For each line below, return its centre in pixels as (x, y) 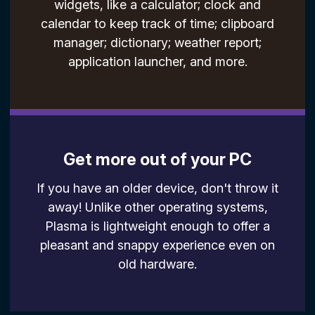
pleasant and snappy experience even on (157, 245)
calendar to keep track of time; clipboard (157, 24)
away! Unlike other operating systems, (157, 207)
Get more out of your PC (157, 160)
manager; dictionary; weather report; (157, 43)
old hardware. (157, 264)
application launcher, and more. (157, 62)
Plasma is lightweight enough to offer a (157, 226)
